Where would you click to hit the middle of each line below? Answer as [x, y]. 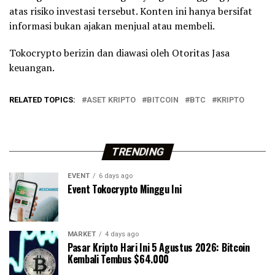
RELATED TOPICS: [42, 99]
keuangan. [32, 67]
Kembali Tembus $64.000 [118, 259]
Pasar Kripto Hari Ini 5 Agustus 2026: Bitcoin [159, 247]
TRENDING [137, 151]
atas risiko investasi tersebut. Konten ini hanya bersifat [131, 11]
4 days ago [122, 234]
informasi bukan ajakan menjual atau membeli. [112, 25]
